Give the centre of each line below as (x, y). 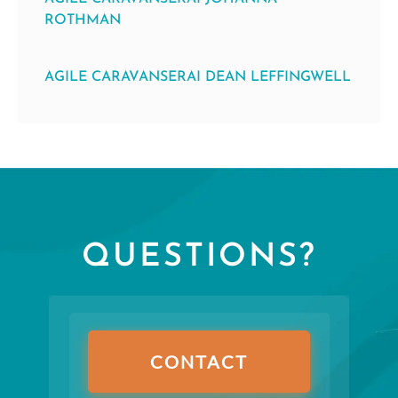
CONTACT (199, 362)
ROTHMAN (83, 21)
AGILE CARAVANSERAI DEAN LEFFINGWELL (198, 78)
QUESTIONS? (199, 258)
